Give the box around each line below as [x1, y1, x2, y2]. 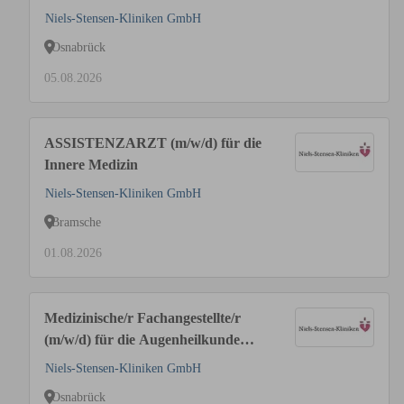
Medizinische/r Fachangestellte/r [44, 310, 241, 326]
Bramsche [51, 215, 101, 229]
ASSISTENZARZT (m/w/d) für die [44, 135, 262, 151]
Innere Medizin [44, 157, 138, 172]
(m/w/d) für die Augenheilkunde [44, 332, 240, 347]
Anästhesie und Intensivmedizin [44, 4, 238, 19]
